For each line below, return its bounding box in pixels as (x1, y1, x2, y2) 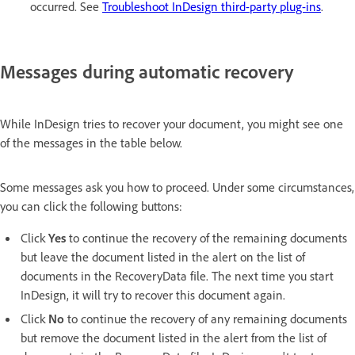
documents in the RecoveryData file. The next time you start (21, 268, 334, 284)
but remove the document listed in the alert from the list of (21, 330, 326, 346)
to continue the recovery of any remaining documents (64, 311, 347, 327)
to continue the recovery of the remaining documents (66, 230, 347, 246)
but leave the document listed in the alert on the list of (21, 249, 305, 265)
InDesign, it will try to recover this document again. (21, 287, 285, 303)
